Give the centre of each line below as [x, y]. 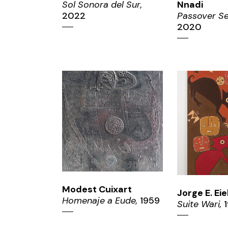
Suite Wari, [199, 204]
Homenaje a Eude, [100, 201]
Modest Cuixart [97, 190]
